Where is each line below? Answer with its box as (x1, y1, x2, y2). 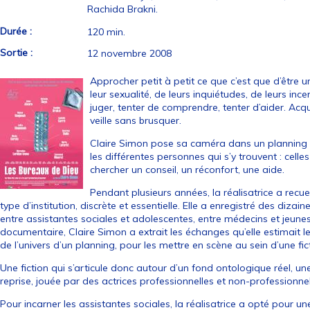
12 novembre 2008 (87, 47, 172, 60)
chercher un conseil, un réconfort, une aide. (90, 163, 285, 176)
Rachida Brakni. (87, 3, 158, 15)
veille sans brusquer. (90, 114, 182, 127)
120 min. (87, 26, 126, 38)
